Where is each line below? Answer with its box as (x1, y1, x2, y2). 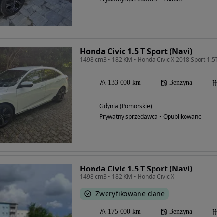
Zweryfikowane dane (95, 189, 165, 199)
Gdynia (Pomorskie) (99, 102, 152, 110)
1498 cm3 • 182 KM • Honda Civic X (80, 172, 174, 181)
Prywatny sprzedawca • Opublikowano (99, 112, 201, 121)
